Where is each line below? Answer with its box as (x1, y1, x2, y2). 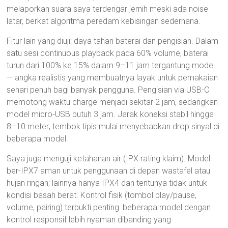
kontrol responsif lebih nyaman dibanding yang (7, 215, 172, 224)
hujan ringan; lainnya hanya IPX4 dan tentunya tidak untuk (7, 178, 208, 188)
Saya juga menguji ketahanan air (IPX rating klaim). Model (7, 154, 211, 163)
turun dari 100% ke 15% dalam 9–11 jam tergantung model (7, 61, 215, 70)
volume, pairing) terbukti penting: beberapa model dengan (7, 203, 211, 212)
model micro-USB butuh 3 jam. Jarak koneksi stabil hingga (7, 109, 214, 119)
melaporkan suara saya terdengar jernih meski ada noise (7, 4, 209, 14)
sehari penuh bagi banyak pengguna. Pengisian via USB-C (7, 85, 210, 95)
